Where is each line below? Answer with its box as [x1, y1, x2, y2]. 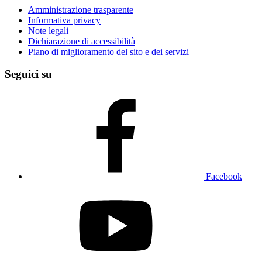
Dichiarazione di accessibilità [28, 36, 135, 46]
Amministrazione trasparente [28, 4, 133, 15]
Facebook [206, 171, 242, 182]
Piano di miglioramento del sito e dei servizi [28, 46, 189, 57]
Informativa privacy [28, 15, 101, 25]
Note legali [28, 25, 68, 36]
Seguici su [5, 68, 52, 81]
